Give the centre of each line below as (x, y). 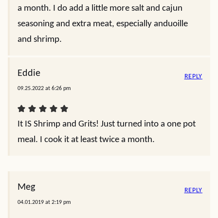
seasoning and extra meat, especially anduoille (103, 24)
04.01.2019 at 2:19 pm (44, 202)
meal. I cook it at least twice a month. (86, 140)
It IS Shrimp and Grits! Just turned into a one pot (107, 124)
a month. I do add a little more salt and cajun (100, 9)
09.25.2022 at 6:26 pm (44, 89)
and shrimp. (40, 40)
